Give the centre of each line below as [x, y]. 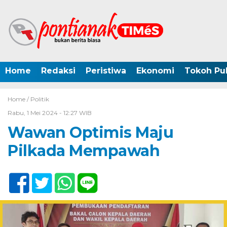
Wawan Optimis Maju [90, 133]
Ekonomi [155, 71]
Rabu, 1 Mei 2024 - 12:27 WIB [50, 113]
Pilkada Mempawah [84, 151]
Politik [40, 99]
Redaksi [58, 71]
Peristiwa [106, 71]
